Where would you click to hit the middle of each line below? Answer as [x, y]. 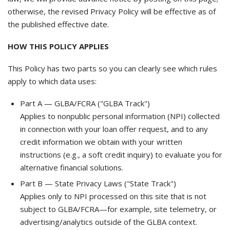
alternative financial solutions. [72, 167]
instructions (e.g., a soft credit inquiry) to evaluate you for [121, 155]
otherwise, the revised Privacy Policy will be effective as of [112, 11]
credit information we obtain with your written [101, 142]
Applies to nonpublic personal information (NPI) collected [120, 116]
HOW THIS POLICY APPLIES [58, 46]
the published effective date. [58, 24]
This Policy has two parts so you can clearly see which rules [112, 68]
